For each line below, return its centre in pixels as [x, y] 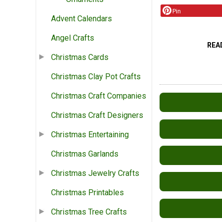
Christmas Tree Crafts [89, 212]
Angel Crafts [73, 38]
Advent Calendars [82, 19]
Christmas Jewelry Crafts [95, 173]
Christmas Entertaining [90, 135]
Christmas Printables [87, 193]
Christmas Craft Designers [97, 115]
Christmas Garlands [85, 154]
